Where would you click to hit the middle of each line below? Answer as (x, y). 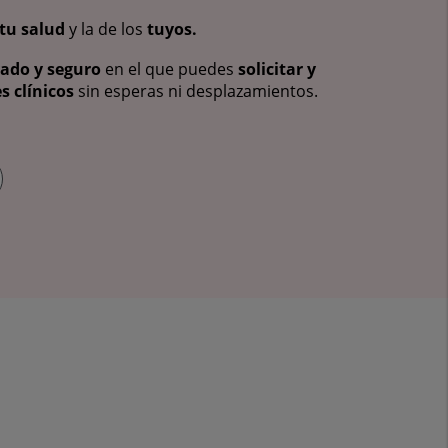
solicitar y (277, 68)
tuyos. (172, 29)
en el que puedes (169, 68)
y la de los (106, 29)
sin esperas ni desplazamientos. (196, 90)
